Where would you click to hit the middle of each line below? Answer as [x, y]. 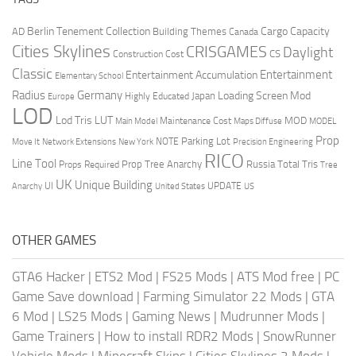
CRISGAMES [226, 52]
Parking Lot [206, 141]
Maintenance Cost [195, 121]
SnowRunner [300, 337]
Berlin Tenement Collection [89, 32]
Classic [32, 74]
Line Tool [34, 164]
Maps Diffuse [258, 122]
